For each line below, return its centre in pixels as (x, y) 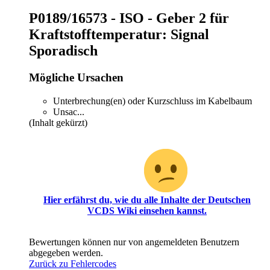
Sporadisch (63, 51)
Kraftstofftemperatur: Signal (119, 35)
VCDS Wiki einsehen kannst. (147, 211)
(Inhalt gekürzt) (58, 123)
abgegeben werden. (66, 253)
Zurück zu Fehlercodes (73, 264)
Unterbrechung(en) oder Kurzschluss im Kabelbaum (152, 101)
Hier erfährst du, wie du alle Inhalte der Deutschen (147, 200)
